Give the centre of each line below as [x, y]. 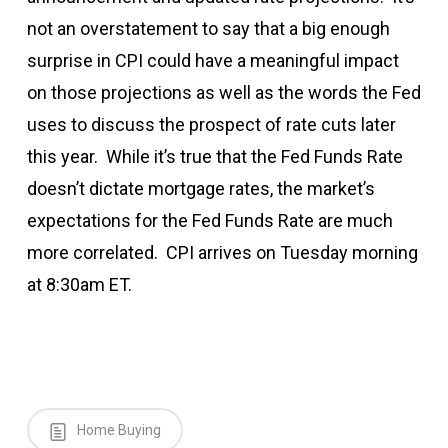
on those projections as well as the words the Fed [223, 93]
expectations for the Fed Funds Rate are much [209, 221]
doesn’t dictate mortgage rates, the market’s [200, 189]
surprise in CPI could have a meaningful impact [212, 61]
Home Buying [117, 430]
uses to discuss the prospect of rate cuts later [211, 125]
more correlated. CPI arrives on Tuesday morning [222, 253]
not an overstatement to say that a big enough [208, 29]
